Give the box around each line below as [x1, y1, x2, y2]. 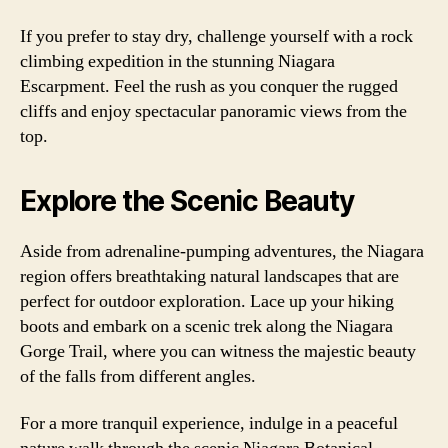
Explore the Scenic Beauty [20, 183, 354, 218]
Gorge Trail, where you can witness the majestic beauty [20, 339, 416, 363]
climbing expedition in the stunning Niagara [20, 49, 335, 73]
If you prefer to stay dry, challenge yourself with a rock [20, 24, 413, 48]
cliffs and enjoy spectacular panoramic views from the [20, 99, 407, 123]
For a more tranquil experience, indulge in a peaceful [20, 412, 398, 435]
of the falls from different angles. [20, 364, 256, 388]
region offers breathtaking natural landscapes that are [20, 264, 399, 288]
